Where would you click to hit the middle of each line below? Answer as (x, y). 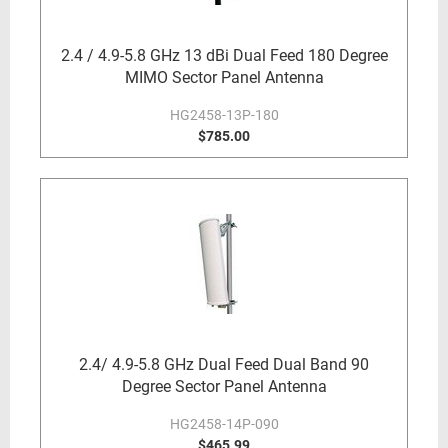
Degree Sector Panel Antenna (224, 386)
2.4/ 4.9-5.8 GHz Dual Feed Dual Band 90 (224, 364)
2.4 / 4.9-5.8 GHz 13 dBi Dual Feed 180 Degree (224, 55)
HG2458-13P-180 (224, 115)
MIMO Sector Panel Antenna (224, 77)
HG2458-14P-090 (224, 424)
